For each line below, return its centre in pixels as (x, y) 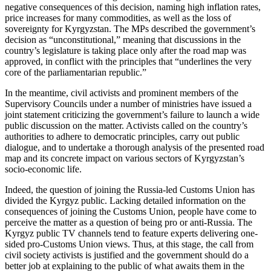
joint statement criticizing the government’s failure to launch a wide (132, 115)
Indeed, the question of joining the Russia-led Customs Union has (130, 190)
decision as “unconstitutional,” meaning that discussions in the (123, 40)
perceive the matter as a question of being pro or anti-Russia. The (129, 223)
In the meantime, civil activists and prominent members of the (122, 93)
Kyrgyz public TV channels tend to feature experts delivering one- (131, 233)
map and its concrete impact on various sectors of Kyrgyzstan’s (125, 158)
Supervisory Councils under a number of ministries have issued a (128, 104)
